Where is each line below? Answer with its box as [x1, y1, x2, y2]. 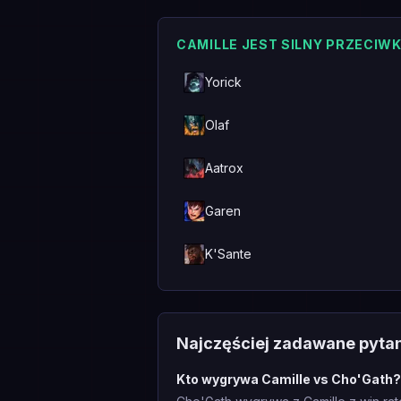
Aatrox [205, 160, 243, 175]
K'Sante [205, 246, 252, 261]
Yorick [205, 74, 242, 90]
